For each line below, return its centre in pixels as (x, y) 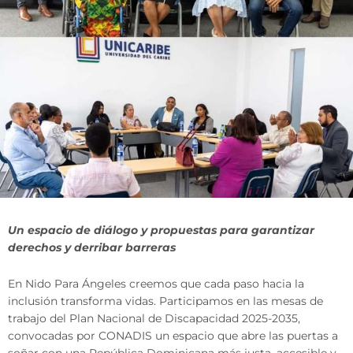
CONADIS (125, 336)
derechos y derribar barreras (92, 248)
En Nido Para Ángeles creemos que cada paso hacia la (156, 284)
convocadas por (53, 336)
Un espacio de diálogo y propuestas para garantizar (161, 230)
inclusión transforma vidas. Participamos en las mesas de (165, 301)
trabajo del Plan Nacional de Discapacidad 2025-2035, (154, 319)
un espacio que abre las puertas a (245, 336)
